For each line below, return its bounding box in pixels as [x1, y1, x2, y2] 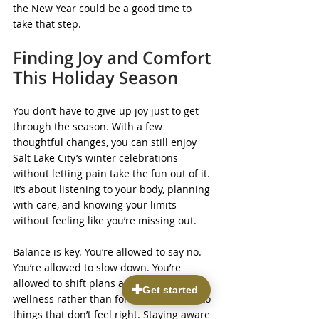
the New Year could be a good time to [13, 1, 194, 15]
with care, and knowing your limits [13, 198, 179, 211]
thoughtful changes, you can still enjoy [13, 135, 199, 149]
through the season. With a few [13, 120, 165, 133]
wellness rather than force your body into [13, 292, 214, 305]
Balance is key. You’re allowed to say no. [13, 245, 204, 258]
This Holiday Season [13, 66, 178, 89]
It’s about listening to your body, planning [13, 182, 213, 196]
